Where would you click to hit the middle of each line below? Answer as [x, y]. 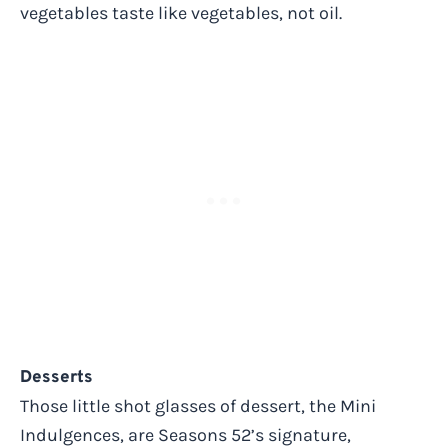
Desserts [56, 377]
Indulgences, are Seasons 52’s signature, [185, 434]
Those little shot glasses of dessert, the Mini [198, 405]
